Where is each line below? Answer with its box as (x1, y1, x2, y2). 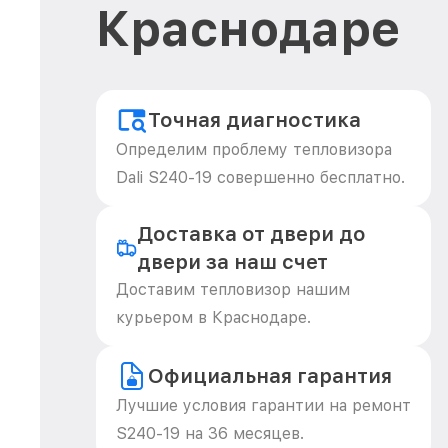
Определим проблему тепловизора (116, 140, 392, 159)
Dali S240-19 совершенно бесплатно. (116, 168, 405, 187)
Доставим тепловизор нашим (116, 280, 350, 299)
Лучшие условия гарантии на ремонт (116, 396, 411, 415)
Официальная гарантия (148, 364, 392, 388)
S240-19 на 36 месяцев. (116, 424, 304, 443)
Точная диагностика (148, 108, 361, 132)
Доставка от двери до (136, 222, 366, 246)
